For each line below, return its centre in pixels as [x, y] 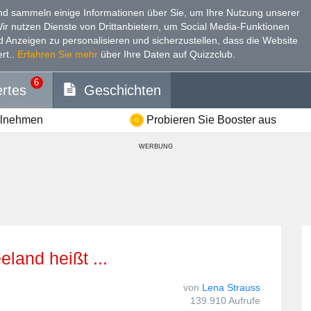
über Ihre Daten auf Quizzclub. [167, 54]
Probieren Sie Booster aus [211, 119]
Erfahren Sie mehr [58, 54]
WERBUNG [155, 146]
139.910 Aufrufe [225, 300]
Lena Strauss [231, 287]
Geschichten [123, 90]
